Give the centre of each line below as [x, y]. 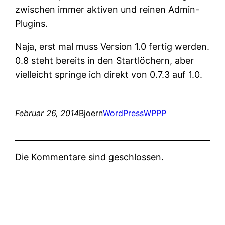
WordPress [124, 113]
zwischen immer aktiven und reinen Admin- [107, 9]
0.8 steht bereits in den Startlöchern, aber [105, 60]
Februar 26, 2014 [47, 113]
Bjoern [91, 113]
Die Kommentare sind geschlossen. [90, 157]
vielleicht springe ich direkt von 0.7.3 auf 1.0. [109, 74]
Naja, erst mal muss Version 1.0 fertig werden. [113, 46]
